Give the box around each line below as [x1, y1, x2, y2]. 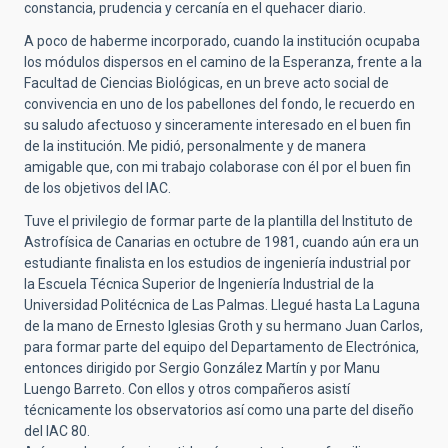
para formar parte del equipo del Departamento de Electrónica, [24, 339, 419, 356]
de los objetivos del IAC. [24, 180, 171, 197]
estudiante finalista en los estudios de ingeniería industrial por [24, 255, 411, 272]
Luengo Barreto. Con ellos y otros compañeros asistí [24, 381, 350, 398]
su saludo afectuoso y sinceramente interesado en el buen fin [24, 117, 411, 134]
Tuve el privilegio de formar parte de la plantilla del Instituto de [24, 213, 413, 230]
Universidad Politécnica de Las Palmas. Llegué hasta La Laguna [24, 297, 420, 314]
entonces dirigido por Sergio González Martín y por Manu [24, 360, 380, 377]
